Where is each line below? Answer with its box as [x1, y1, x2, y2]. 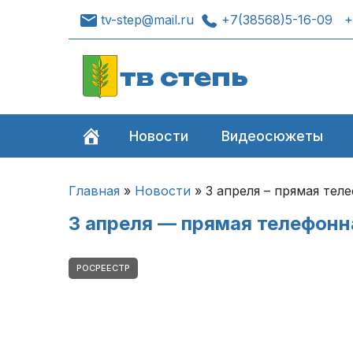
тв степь [120, 62, 248, 91]
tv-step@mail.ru [101, 11, 194, 28]
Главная [69, 183, 120, 199]
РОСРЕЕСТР [76, 262, 130, 274]
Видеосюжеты [221, 128, 324, 144]
